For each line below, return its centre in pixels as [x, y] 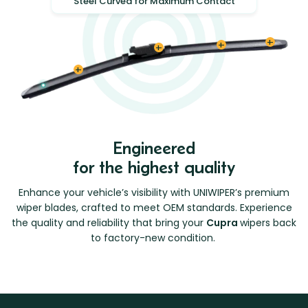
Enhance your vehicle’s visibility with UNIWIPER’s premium [154, 193]
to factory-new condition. [154, 238]
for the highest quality [154, 167]
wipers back [268, 223]
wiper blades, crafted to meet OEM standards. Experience [154, 208]
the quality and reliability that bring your [109, 223]
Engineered [154, 148]
